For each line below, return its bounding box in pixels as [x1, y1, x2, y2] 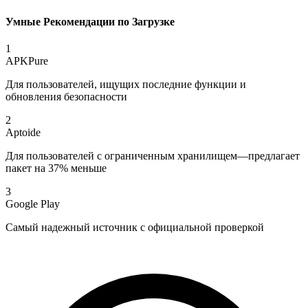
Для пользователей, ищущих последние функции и [5, 78, 246, 91]
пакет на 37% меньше [5, 162, 107, 175]
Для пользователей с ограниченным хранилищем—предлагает [5, 150, 300, 162]
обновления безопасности [5, 91, 127, 103]
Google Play [5, 198, 60, 210]
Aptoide [5, 126, 41, 139]
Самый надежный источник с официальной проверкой [5, 221, 264, 234]
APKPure [5, 55, 48, 67]
